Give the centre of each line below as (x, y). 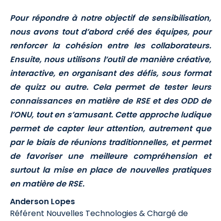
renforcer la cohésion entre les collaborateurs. (110, 46)
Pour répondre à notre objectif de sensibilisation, (110, 18)
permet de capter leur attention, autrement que (110, 129)
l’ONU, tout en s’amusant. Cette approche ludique (110, 115)
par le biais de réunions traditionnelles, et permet (110, 143)
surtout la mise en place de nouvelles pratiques (110, 170)
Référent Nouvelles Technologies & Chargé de (99, 214)
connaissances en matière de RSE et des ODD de (110, 101)
